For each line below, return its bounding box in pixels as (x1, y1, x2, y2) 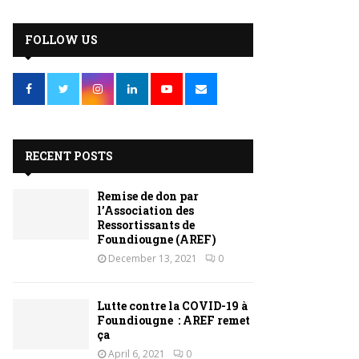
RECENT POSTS (25, 148, 113, 163)
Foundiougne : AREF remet (97, 313, 250, 328)
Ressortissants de (97, 217, 195, 232)
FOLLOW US (25, 32, 98, 47)
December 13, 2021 (108, 252, 197, 265)
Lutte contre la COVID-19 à (97, 298, 248, 313)
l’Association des (97, 203, 194, 218)
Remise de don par (97, 188, 199, 204)
